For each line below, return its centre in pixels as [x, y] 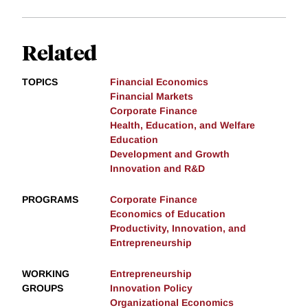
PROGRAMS [50, 199]
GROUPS [43, 288]
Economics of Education [168, 213]
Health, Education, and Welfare [183, 125]
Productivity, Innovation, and [178, 228]
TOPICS [40, 81]
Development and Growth [170, 154]
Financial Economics [159, 81]
